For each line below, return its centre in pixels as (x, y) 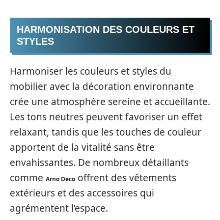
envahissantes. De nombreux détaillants (99, 163)
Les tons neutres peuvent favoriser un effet (106, 117)
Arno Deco (60, 179)
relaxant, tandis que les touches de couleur (106, 132)
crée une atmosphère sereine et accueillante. (110, 102)
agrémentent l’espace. (59, 208)
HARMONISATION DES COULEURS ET (106, 29)
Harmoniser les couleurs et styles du (91, 71)
